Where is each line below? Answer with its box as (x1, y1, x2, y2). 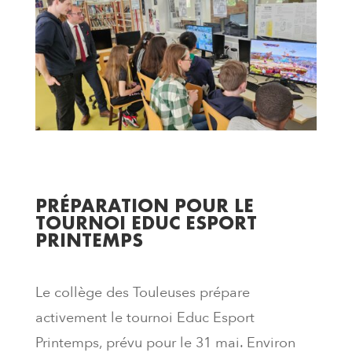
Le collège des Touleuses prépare (35, 282, 250, 302)
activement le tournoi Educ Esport (35, 307, 255, 328)
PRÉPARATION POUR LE (35, 193, 254, 217)
